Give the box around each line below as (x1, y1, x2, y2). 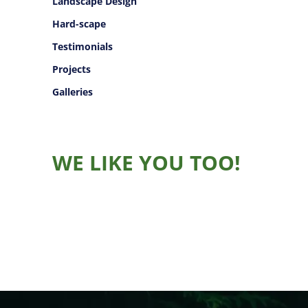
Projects (52, 63, 91, 76)
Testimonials (52, 40, 113, 54)
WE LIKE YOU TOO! (52, 148, 241, 177)
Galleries (52, 85, 93, 99)
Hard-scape (52, 17, 106, 31)
